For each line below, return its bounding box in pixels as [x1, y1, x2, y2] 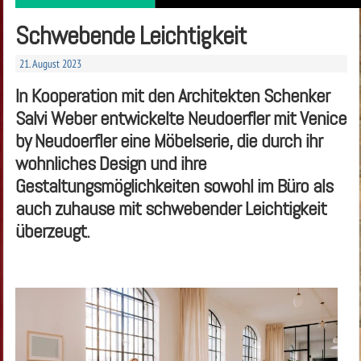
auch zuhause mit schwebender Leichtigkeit [15, 195, 326, 221]
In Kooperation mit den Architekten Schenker [15, 82, 330, 108]
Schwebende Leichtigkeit [15, 19, 247, 52]
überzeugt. [15, 218, 89, 243]
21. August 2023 [19, 56, 81, 71]
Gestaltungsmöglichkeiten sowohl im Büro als [15, 172, 333, 198]
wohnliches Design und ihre [15, 150, 206, 176]
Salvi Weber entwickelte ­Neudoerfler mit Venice [15, 105, 346, 131]
